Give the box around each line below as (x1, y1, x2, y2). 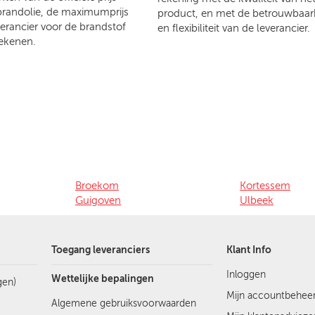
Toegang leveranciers (51, 243, 150, 256)
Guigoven (75, 193, 121, 207)
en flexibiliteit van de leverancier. (157, 21, 310, 34)
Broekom (75, 179, 119, 192)
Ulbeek (240, 193, 274, 207)
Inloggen (226, 268, 266, 281)
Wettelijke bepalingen (51, 272, 155, 285)
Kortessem (240, 179, 290, 192)
